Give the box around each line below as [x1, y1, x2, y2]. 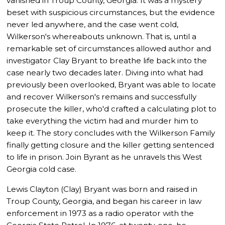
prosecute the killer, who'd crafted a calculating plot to [7, 103, 217, 114]
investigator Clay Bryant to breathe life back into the [7, 55, 207, 65]
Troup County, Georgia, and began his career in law [7, 196, 202, 206]
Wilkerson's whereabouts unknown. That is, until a [7, 31, 197, 41]
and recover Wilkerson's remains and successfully [7, 91, 197, 101]
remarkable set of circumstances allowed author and [7, 43, 211, 53]
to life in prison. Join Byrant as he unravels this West [7, 152, 202, 162]
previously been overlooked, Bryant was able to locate [7, 79, 216, 89]
